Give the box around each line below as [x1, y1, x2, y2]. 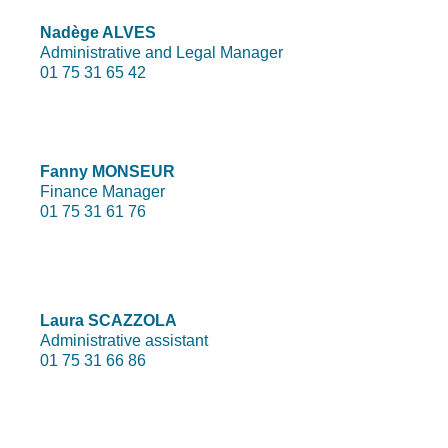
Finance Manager [40, 183, 165, 201]
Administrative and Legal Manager [40, 43, 283, 61]
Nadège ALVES [40, 23, 156, 41]
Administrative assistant [40, 332, 208, 350]
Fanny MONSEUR [40, 163, 175, 181]
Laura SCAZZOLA [40, 312, 177, 330]
